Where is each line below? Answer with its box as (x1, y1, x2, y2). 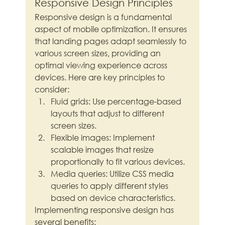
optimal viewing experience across (35, 60, 170, 71)
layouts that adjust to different (51, 108, 167, 119)
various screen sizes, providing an (35, 48, 163, 59)
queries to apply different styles (51, 180, 171, 191)
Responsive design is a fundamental (35, 12, 174, 23)
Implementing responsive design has (35, 204, 176, 215)
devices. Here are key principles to (35, 72, 167, 83)
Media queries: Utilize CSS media (51, 168, 176, 179)
